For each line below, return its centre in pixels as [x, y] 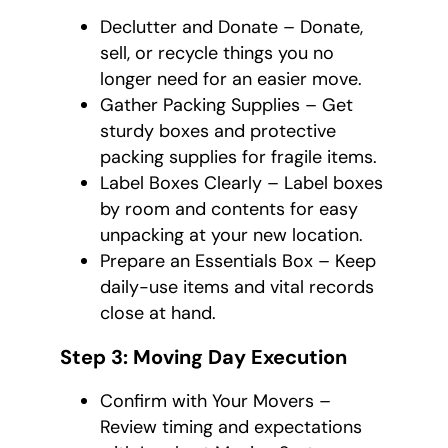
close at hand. [158, 313]
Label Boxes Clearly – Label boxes [241, 183]
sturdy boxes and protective [218, 131]
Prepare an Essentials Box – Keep [238, 261]
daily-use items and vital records [237, 287]
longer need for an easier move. [231, 79]
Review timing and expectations [231, 427]
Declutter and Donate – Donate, [231, 27]
